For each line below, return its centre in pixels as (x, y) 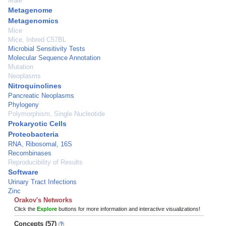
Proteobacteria (33, 134)
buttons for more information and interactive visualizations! (129, 209)
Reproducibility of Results (45, 162)
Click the (25, 209)
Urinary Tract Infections (42, 182)
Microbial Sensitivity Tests (47, 49)
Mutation (21, 67)
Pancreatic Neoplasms (41, 96)
